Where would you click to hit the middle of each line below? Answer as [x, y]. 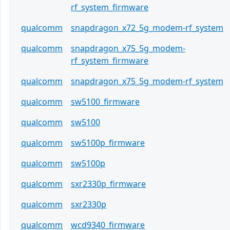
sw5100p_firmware [108, 143]
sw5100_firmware [105, 102]
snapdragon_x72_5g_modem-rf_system [147, 28]
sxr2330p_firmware [108, 184]
